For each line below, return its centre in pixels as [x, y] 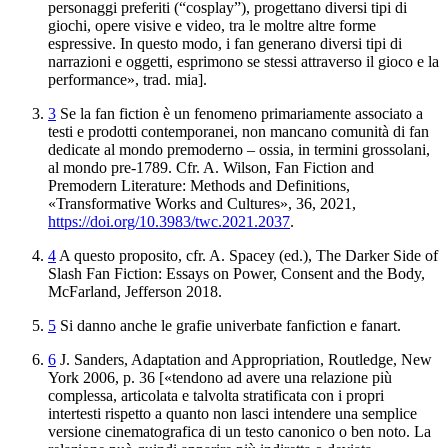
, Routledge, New [376, 359]
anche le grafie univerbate [201, 325]
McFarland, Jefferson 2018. [135, 291]
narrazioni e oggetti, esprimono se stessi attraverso [205, 61]
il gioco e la [400, 61]
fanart [379, 325]
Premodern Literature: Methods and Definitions [197, 185]
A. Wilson [235, 167]
